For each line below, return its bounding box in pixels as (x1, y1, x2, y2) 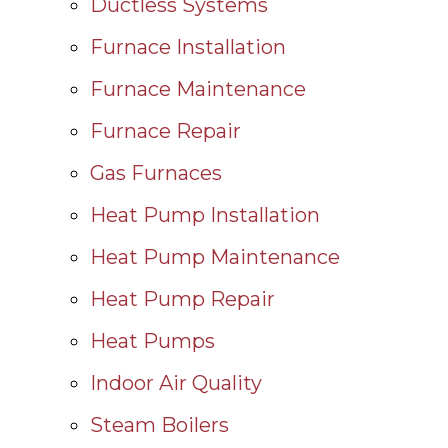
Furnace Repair (90, 118, 241, 143)
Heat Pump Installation (90, 202, 320, 227)
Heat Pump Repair (90, 286, 275, 311)
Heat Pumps (90, 328, 215, 353)
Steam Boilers (90, 412, 229, 437)
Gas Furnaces (90, 160, 222, 185)
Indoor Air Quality (90, 370, 262, 395)
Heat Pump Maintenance (90, 244, 340, 269)
